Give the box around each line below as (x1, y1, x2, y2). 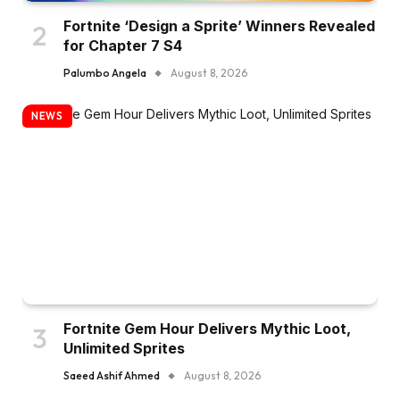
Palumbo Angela (63, 66, 146, 80)
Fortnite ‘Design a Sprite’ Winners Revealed (63, 17, 375, 36)
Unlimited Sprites (63, 339, 185, 358)
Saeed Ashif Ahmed (63, 369, 160, 383)
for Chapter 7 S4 (63, 37, 182, 55)
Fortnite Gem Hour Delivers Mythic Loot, (63, 320, 351, 338)
